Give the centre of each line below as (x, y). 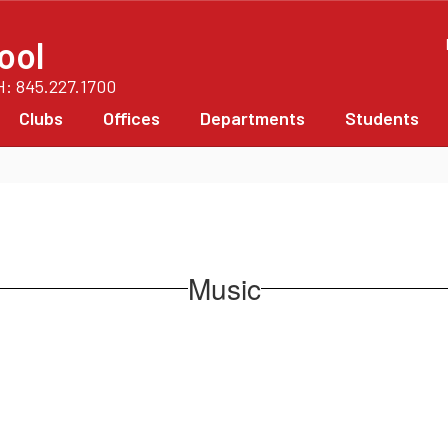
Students (382, 118)
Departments (252, 118)
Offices (131, 118)
